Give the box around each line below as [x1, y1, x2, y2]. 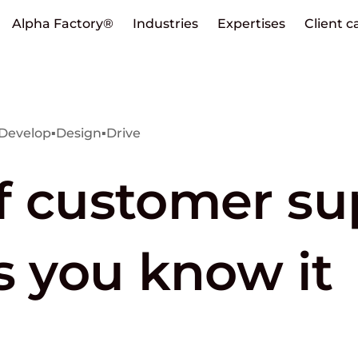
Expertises [217, 15, 285, 31]
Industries [132, 15, 198, 31]
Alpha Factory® [11, 15, 113, 31]
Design [56, 125, 101, 141]
